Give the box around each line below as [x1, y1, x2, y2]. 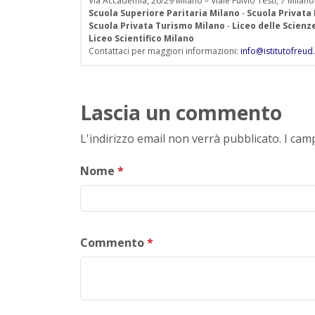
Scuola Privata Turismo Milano [89, 19, 225, 32]
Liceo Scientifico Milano [89, 32, 194, 44]
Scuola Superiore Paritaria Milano [89, 6, 240, 19]
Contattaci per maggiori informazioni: [89, 44, 240, 57]
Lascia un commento [80, 98, 282, 126]
